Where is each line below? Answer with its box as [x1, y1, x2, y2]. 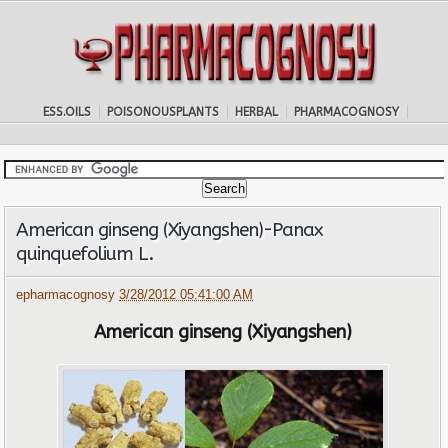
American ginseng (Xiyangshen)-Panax [16, 219, 323, 241]
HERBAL [234, 105, 278, 119]
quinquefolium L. [16, 243, 154, 265]
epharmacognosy [16, 288, 120, 302]
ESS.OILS [42, 105, 91, 119]
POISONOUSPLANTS [106, 105, 219, 119]
